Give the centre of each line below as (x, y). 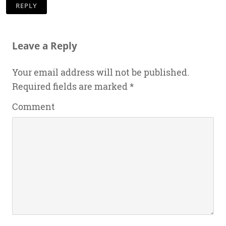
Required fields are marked (71, 86)
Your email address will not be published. (101, 72)
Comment (34, 106)
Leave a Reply (45, 45)
